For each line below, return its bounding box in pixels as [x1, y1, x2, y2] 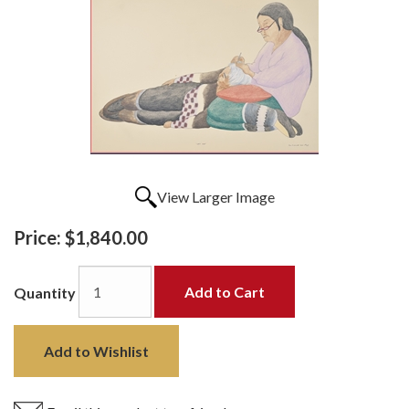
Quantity [14, 284, 76, 302]
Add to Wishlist [44, 341, 149, 360]
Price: [14, 225, 61, 248]
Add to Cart [184, 282, 265, 300]
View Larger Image [156, 187, 275, 205]
